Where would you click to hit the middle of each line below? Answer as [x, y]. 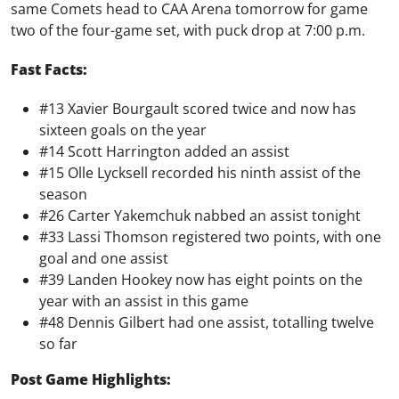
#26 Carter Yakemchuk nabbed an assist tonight [200, 216]
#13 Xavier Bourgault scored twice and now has [198, 109]
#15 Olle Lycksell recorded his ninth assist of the [200, 173]
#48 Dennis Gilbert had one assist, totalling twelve [207, 323]
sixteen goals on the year [123, 130]
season [63, 195]
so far [58, 344]
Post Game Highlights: [91, 380]
